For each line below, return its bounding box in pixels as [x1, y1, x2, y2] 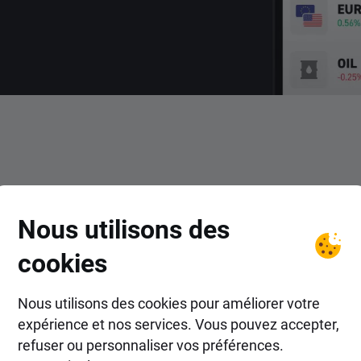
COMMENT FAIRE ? [125, 189, 236, 206]
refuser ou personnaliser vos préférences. [18, 335, 284, 355]
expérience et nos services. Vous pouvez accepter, [18, 314, 339, 334]
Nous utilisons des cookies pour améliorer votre [18, 293, 320, 313]
